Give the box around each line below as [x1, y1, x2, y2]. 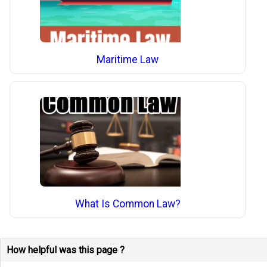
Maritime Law [97, 53, 159, 66]
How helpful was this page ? [7, 244, 125, 256]
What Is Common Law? [74, 197, 181, 210]
